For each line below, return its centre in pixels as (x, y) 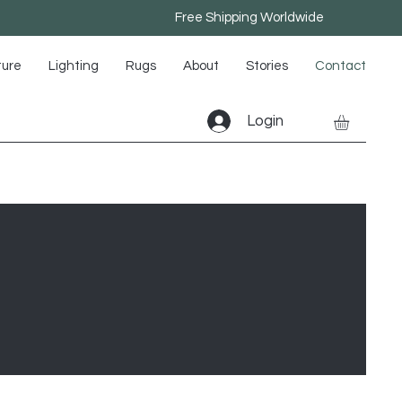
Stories (267, 66)
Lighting (74, 66)
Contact (341, 66)
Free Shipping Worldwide (249, 17)
